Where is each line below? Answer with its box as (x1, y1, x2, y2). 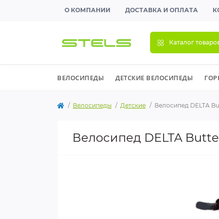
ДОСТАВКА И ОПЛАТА (125, 6, 198, 14)
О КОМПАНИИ (65, 6, 110, 14)
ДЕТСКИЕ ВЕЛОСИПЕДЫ (115, 73, 193, 82)
